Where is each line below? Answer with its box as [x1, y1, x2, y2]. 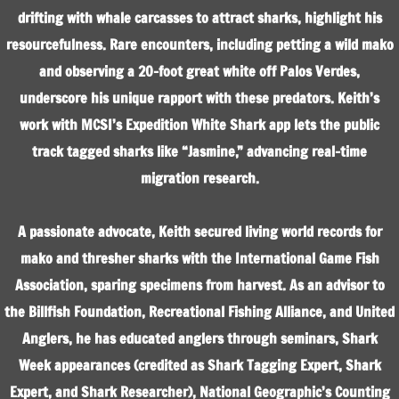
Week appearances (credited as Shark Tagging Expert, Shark [18, 355, 381, 375]
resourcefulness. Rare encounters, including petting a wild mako [5, 35, 394, 54]
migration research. [140, 168, 259, 188]
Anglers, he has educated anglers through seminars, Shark [21, 329, 378, 348]
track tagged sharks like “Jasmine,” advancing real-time [32, 142, 367, 161]
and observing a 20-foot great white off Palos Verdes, [39, 61, 360, 81]
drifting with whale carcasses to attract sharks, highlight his [17, 8, 382, 28]
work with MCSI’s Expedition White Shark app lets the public [20, 115, 379, 134]
